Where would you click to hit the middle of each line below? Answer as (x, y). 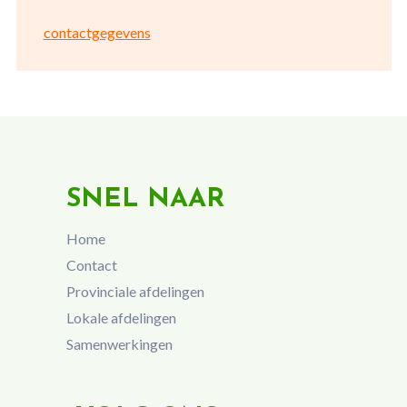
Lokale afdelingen (121, 317)
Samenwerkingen (119, 343)
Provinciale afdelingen (135, 291)
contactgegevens (97, 32)
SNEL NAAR (145, 199)
